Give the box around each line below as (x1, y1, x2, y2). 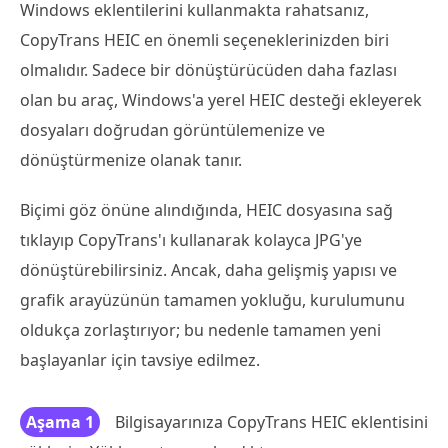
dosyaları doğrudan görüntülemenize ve (20, 119, 325, 142)
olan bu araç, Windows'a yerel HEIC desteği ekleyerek (20, 89, 422, 112)
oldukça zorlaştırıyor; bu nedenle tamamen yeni (20, 319, 381, 342)
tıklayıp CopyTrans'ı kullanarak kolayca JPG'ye (20, 229, 362, 252)
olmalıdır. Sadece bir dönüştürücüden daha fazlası (20, 59, 397, 82)
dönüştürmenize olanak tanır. (20, 149, 242, 172)
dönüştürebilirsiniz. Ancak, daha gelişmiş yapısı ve (20, 259, 397, 282)
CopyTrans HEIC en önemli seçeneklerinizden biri (20, 29, 389, 52)
